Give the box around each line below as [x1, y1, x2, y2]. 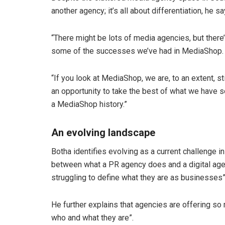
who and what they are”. [51, 213, 134, 223]
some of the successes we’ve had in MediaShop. [51, 46, 223, 56]
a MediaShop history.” [51, 99, 127, 109]
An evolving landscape [51, 127, 155, 139]
